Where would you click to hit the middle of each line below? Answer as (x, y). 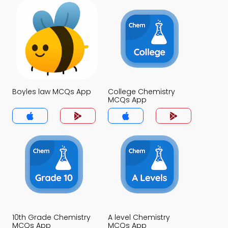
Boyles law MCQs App (52, 92)
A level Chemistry (139, 217)
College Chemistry (141, 92)
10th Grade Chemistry (51, 217)
